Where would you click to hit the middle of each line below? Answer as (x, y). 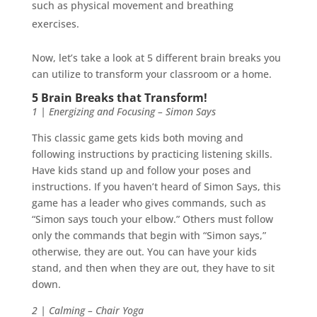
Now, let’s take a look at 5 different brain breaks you (156, 58)
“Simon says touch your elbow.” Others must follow (152, 219)
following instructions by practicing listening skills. (152, 154)
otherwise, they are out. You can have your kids (144, 252)
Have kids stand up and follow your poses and (141, 171)
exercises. (57, 24)
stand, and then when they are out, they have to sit (153, 268)
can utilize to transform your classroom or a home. (153, 74)
